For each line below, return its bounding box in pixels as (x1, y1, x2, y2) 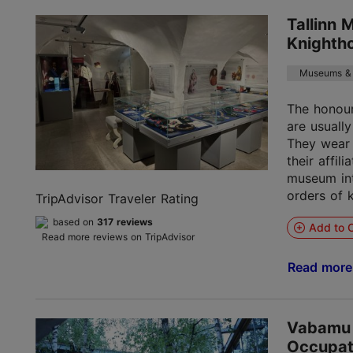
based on (53, 215, 97, 228)
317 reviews (97, 215, 153, 228)
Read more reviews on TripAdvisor (42, 230, 195, 243)
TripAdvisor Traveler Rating (35, 190, 199, 206)
